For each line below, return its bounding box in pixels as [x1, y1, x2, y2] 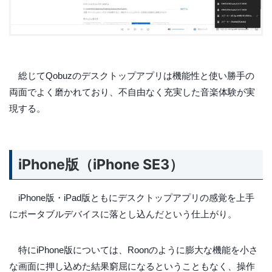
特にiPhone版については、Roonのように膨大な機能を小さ [9, 244, 258, 255]
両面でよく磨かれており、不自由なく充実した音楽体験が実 [9, 87, 255, 98]
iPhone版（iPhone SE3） [18, 155, 183, 173]
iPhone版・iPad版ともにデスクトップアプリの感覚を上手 [9, 192, 254, 203]
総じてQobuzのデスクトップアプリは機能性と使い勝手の [9, 70, 254, 81]
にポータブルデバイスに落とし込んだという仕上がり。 [9, 208, 237, 219]
